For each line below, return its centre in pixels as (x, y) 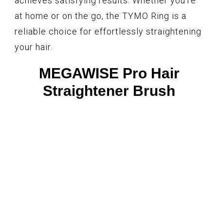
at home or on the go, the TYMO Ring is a (100, 16)
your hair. (34, 47)
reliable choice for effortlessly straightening (108, 32)
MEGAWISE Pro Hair (109, 73)
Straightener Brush (109, 91)
